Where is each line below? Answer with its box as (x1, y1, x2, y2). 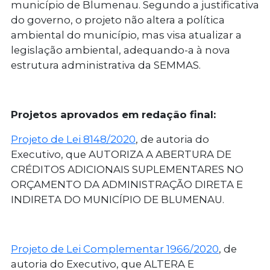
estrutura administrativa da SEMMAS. (11, 59, 201, 72)
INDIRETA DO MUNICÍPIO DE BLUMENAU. (11, 193, 224, 206)
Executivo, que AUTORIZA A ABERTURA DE (11, 148, 231, 161)
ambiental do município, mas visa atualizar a (11, 29, 242, 42)
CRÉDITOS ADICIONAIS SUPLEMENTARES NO (11, 163, 243, 176)
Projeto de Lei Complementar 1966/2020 (11, 243, 219, 256)
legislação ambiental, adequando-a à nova (11, 44, 230, 57)
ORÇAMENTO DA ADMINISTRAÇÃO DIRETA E (11, 178, 243, 191)
